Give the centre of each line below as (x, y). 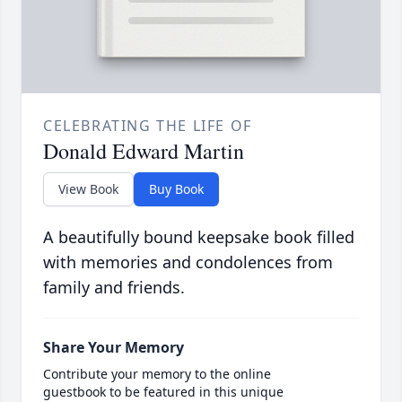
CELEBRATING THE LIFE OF (148, 126)
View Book (88, 189)
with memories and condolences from (188, 262)
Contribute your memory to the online (157, 374)
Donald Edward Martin (144, 151)
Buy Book (176, 189)
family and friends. (114, 288)
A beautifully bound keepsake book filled (199, 237)
